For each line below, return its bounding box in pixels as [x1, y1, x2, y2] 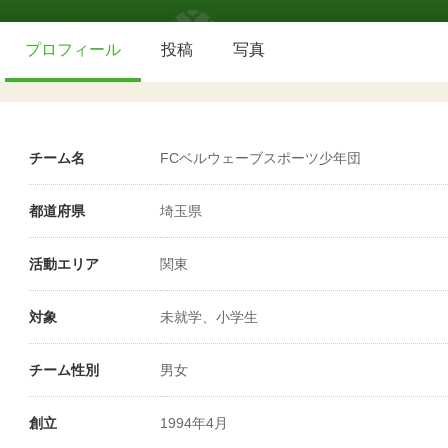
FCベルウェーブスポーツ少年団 [160, 150, 361, 166]
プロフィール [25, 41, 121, 58]
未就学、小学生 [160, 309, 258, 325]
